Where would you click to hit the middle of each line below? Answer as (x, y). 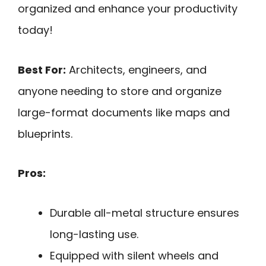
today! (35, 30)
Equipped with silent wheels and (134, 255)
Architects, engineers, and (136, 69)
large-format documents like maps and (124, 112)
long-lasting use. (94, 234)
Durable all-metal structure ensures (145, 213)
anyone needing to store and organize (120, 91)
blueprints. (45, 134)
